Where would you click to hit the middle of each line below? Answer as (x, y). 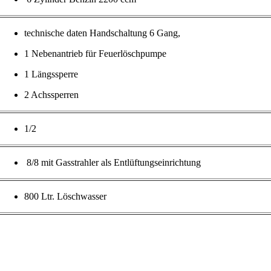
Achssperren (54, 95)
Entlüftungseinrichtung (157, 163)
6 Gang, (163, 33)
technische (44, 33)
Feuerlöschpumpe (132, 54)
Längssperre (54, 74)
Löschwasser (81, 197)
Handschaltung (118, 33)
